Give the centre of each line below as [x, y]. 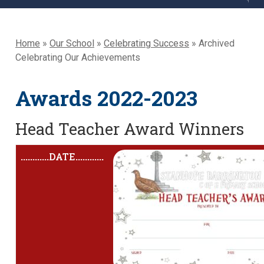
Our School [72, 44]
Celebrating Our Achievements [78, 58]
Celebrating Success [146, 44]
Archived [215, 44]
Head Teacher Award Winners [130, 129]
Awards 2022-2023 [106, 98]
